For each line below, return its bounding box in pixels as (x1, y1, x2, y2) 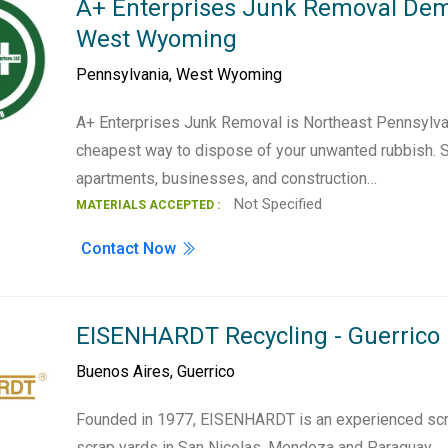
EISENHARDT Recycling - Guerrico (76, 322, 441, 350)
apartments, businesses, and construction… (76, 169, 378, 188)
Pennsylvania (76, 65, 170, 84)
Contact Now (81, 239, 181, 258)
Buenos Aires (76, 362, 171, 381)
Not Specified (230, 195, 323, 213)
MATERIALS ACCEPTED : (76, 198, 221, 212)
